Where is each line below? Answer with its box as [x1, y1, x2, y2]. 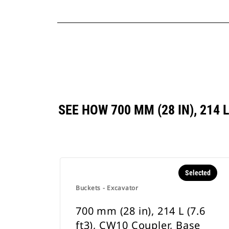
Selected [185, 169, 211, 177]
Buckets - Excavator [76, 184, 139, 192]
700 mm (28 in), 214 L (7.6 [76, 204, 205, 218]
